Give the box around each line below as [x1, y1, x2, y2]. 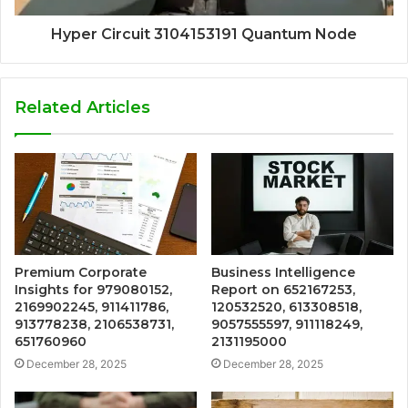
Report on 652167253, [211, 281, 355, 299]
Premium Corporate [15, 264, 147, 281]
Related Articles [15, 97, 150, 117]
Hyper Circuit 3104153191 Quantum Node [51, 25, 357, 43]
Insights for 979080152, [15, 281, 172, 299]
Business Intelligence [211, 264, 355, 281]
